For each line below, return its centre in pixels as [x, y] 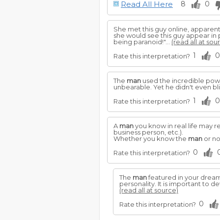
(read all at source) [149, 190]
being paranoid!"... [142, 42]
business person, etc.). [148, 132]
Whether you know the [151, 138]
